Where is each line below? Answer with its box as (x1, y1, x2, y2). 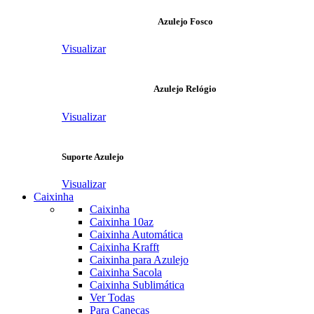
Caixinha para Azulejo (90, 254, 189, 266)
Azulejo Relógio (153, 83, 217, 95)
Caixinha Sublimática (90, 279, 184, 291)
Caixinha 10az (90, 216, 153, 228)
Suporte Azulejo (62, 151, 124, 162)
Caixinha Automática (90, 228, 183, 240)
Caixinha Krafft (90, 241, 159, 253)
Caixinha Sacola (90, 266, 162, 278)
